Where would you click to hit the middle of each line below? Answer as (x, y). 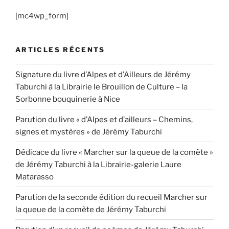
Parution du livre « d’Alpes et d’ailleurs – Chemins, (104, 119)
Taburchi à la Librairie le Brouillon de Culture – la (101, 87)
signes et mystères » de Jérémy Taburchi (89, 132)
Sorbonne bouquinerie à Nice (68, 99)
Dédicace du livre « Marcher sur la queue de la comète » (114, 152)
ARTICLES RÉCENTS (60, 49)
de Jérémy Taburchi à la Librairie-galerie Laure (98, 164)
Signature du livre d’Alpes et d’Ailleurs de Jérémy (103, 74)
